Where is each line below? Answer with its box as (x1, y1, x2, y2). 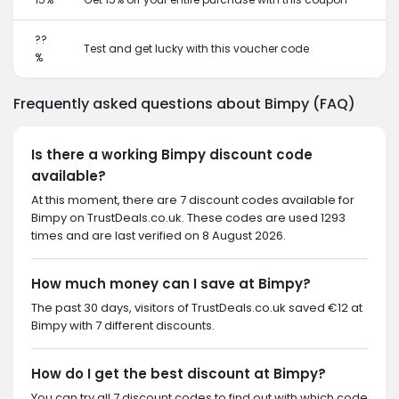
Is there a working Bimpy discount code (31, 145, 313, 164)
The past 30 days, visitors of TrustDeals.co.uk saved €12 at (31, 299, 362, 316)
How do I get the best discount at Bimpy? (31, 364, 326, 383)
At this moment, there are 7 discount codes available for (31, 191, 354, 208)
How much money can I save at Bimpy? (31, 274, 311, 293)
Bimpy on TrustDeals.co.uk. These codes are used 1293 (31, 209, 346, 226)
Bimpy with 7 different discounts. (31, 317, 215, 334)
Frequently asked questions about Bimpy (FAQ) (13, 94, 355, 114)
